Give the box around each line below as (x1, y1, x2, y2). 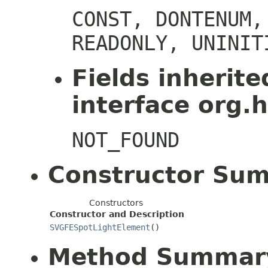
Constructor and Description (50, 209, 184, 219)
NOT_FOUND (72, 128, 179, 152)
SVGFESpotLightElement (50, 223, 150, 232)
